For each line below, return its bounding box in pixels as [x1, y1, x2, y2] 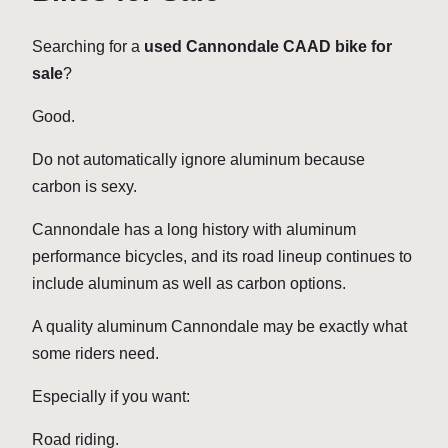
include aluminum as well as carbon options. [32, 275, 350, 293]
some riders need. [32, 345, 159, 363]
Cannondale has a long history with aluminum [32, 221, 356, 239]
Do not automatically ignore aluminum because [32, 151, 365, 169]
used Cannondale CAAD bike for [144, 38, 392, 56]
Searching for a [32, 38, 144, 56]
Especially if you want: [32, 388, 190, 406]
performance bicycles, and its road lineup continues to [32, 248, 412, 266]
